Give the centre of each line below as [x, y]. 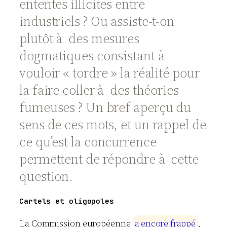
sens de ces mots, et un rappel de [113, 125]
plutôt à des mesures [79, 39]
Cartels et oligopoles [67, 201]
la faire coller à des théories [99, 90]
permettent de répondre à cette [109, 159]
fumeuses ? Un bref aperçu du [105, 107]
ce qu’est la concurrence [88, 142]
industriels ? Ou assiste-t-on [97, 21]
